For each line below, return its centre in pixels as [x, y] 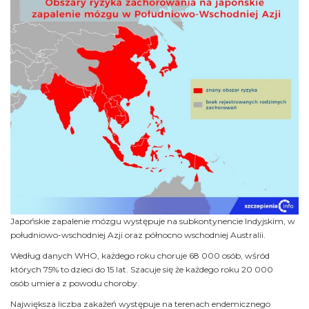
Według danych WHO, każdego [72, 256]
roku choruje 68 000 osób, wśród [203, 256]
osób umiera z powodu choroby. [75, 283]
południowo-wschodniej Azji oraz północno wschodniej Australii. [138, 235]
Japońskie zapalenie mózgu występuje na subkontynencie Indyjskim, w [153, 221]
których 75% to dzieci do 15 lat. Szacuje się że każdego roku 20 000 [142, 270]
